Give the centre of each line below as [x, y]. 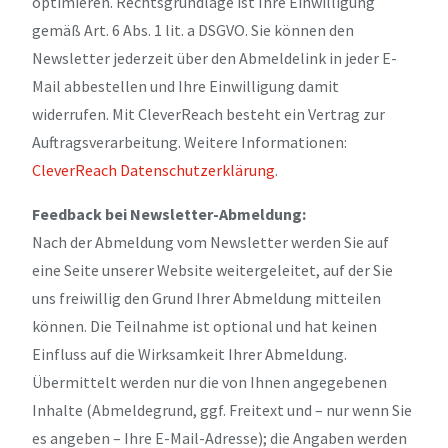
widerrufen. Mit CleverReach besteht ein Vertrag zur [208, 113]
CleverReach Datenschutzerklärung [153, 169]
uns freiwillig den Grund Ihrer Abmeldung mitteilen [206, 297]
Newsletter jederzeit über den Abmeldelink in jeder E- [214, 57]
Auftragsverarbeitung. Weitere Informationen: [189, 141]
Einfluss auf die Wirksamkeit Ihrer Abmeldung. [189, 353]
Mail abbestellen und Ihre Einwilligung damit [185, 85]
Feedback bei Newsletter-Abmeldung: [169, 213]
